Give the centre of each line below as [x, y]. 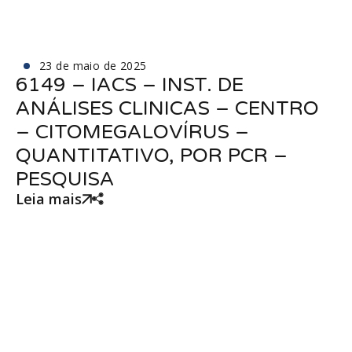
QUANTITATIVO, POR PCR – [152, 156]
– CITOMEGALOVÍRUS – [132, 132]
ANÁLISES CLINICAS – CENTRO [167, 108]
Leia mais [49, 199]
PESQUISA [65, 179]
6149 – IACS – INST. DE [130, 85]
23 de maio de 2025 [93, 66]
